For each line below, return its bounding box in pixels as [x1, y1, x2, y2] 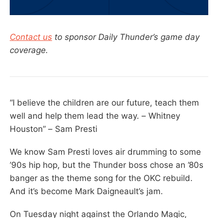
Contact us [10, 32, 52, 42]
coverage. [10, 45, 48, 55]
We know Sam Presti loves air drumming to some [10, 146, 201, 157]
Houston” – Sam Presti [10, 124, 97, 134]
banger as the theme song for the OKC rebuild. [10, 173, 193, 183]
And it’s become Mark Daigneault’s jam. [10, 186, 163, 196]
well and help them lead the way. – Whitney [10, 110, 180, 121]
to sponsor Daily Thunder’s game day [52, 32, 200, 42]
